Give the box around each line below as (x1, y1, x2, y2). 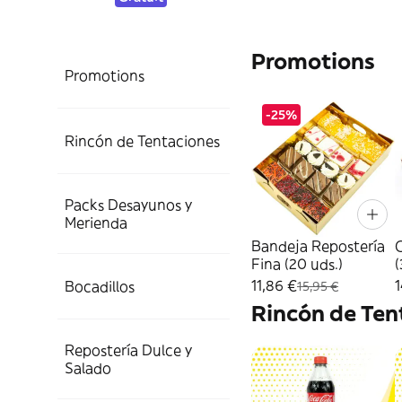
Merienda (65, 214, 127, 232)
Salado (65, 359, 111, 377)
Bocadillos (65, 277, 135, 295)
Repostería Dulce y (65, 341, 192, 359)
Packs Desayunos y (65, 196, 192, 214)
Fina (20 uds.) (251, 255, 343, 273)
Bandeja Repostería (251, 237, 385, 255)
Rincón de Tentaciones (65, 132, 220, 150)
